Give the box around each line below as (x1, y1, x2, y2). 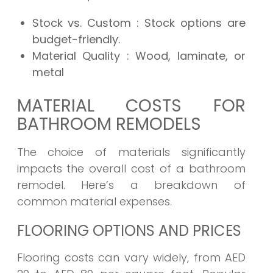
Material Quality (32, 48, 127, 64)
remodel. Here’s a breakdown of (16, 177, 246, 193)
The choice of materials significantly (16, 144, 246, 160)
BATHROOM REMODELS (16, 112, 201, 136)
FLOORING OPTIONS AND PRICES (16, 221, 241, 241)
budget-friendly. (32, 32, 120, 48)
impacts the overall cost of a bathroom (16, 161, 246, 177)
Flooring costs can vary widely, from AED (16, 250, 246, 266)
